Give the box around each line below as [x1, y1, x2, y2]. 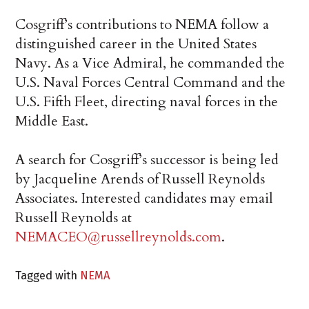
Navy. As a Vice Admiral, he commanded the [15, 54, 286, 73]
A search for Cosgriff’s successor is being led [15, 150, 279, 170]
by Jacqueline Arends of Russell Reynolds [15, 170, 266, 189]
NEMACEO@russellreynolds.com [15, 228, 222, 247]
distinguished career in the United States [15, 34, 257, 54]
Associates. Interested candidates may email [15, 189, 274, 208]
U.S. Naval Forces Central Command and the [15, 73, 286, 92]
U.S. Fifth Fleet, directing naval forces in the [15, 92, 279, 112]
